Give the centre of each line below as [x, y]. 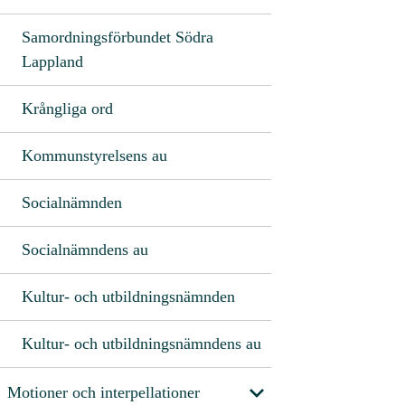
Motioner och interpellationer [104, 393]
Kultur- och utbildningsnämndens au [141, 343]
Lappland [52, 61]
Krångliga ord [67, 108]
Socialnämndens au [85, 249]
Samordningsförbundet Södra [118, 37]
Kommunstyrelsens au [94, 155]
